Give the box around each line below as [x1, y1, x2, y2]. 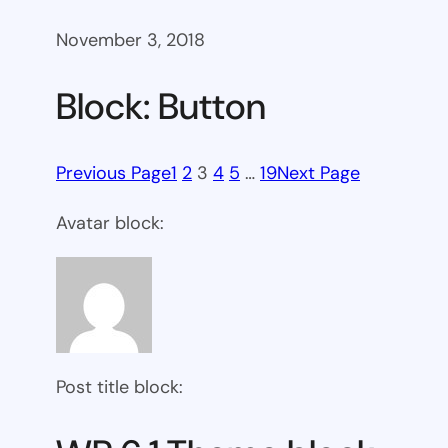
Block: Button [56, 82, 266, 130]
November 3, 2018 [56, 28, 205, 53]
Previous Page [56, 161, 171, 186]
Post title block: [56, 375, 183, 400]
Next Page [277, 161, 360, 186]
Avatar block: [56, 211, 164, 236]
